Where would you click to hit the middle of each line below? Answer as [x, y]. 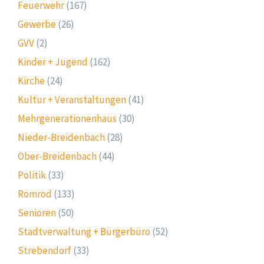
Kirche [31, 80]
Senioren [37, 212]
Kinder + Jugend [53, 62]
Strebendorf [44, 250]
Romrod [35, 194]
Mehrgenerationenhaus [67, 118]
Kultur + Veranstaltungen [72, 99]
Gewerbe [37, 24]
